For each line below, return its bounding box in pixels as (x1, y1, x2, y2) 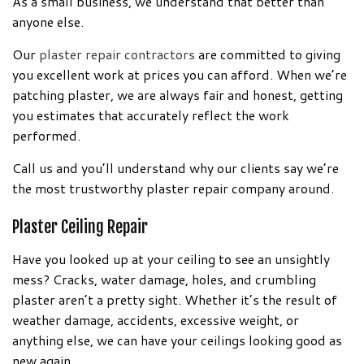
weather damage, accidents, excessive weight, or (12, 310, 299, 329)
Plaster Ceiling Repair (12, 216, 148, 237)
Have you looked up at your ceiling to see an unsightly (12, 249, 330, 268)
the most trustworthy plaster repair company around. (12, 178, 334, 197)
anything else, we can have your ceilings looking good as (12, 330, 342, 349)
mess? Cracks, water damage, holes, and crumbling (12, 269, 316, 288)
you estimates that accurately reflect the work (12, 105, 289, 124)
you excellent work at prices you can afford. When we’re (12, 64, 347, 84)
